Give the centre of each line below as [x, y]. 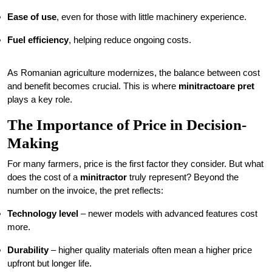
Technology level [43, 213]
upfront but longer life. [49, 263]
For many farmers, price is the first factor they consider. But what [135, 164]
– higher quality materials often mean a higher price [150, 250]
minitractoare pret [216, 86]
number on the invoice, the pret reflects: [85, 190]
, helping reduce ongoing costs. [130, 40]
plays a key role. [40, 99]
